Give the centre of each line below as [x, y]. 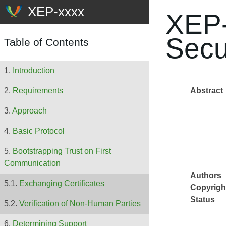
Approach [30, 111]
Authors [206, 175]
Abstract [207, 91]
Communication [32, 163]
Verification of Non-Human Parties [80, 204]
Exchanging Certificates [62, 184]
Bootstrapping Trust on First [62, 151]
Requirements [38, 91]
